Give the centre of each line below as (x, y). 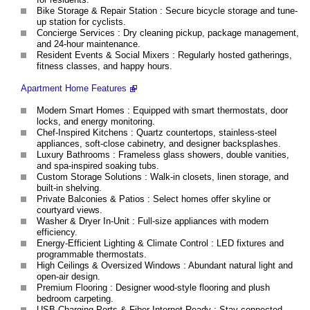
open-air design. (69, 276)
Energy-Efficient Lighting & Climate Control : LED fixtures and (160, 243)
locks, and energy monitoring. (96, 121)
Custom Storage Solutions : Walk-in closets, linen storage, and (163, 176)
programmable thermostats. (92, 254)
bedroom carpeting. (75, 298)
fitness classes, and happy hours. (104, 66)
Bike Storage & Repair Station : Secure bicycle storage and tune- (167, 10)
